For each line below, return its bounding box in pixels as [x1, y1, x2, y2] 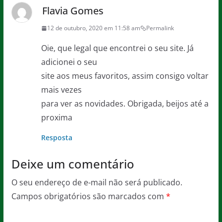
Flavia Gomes [42, 4, 104, 17]
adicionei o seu [41, 56, 97, 67]
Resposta [41, 133, 72, 142]
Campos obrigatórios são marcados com [11, 191, 166, 202]
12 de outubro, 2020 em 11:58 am [47, 24, 140, 32]
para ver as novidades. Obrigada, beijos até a [41, 98, 209, 109]
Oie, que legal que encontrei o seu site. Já [41, 43, 194, 54]
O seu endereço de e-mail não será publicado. [11, 177, 182, 188]
